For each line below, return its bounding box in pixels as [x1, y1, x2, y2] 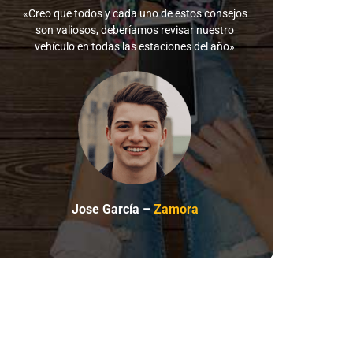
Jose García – [71, 202, 154, 217]
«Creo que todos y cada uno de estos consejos [22, 7, 247, 20]
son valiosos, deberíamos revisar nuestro [35, 24, 235, 37]
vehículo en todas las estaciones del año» [35, 40, 236, 54]
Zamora [153, 202, 199, 217]
